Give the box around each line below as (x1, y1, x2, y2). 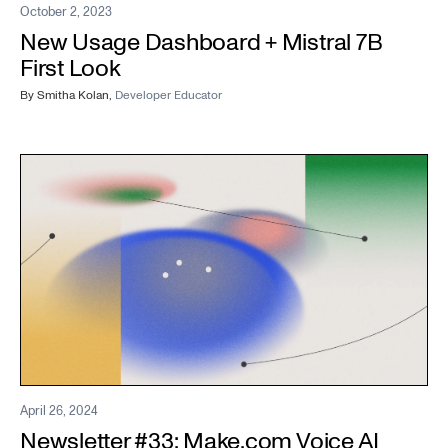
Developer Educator (115, 86, 222, 104)
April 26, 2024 (20, 401, 98, 420)
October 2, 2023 (20, 2, 112, 21)
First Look (20, 51, 121, 85)
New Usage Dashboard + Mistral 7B (20, 25, 383, 59)
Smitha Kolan (37, 86, 109, 104)
